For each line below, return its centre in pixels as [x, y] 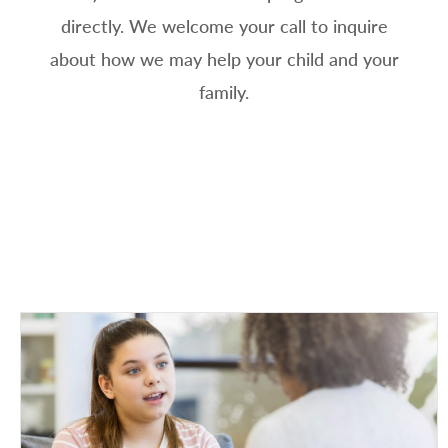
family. [224, 92]
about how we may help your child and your [224, 59]
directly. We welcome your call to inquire [224, 26]
